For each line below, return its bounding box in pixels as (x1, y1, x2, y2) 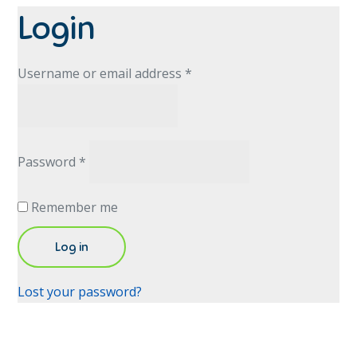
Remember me (31, 198, 119, 216)
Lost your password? (18, 283, 143, 300)
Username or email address (18, 65, 186, 82)
